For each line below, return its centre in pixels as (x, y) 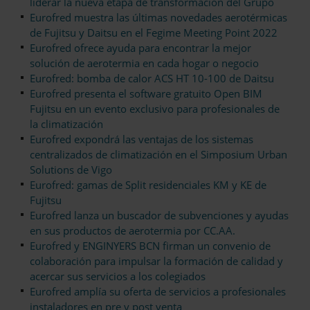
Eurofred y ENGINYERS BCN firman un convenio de (150, 246)
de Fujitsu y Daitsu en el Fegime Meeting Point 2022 (154, 33)
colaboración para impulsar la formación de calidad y (156, 261)
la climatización (66, 124)
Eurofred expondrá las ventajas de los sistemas (142, 139)
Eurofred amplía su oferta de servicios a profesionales (158, 292)
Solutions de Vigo (71, 170)
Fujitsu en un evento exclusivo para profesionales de (155, 109)
